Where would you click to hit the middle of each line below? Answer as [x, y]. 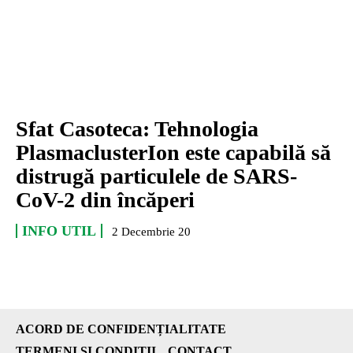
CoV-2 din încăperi [105, 200]
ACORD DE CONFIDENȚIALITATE [121, 329]
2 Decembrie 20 [151, 232]
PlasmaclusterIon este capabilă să [173, 153]
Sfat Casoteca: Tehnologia [137, 129]
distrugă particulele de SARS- [156, 176]
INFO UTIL [59, 231]
